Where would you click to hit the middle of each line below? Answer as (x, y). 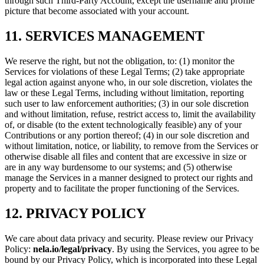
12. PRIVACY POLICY (75, 214)
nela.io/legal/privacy (72, 249)
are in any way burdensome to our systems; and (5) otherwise (118, 167)
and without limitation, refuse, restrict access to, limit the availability (130, 114)
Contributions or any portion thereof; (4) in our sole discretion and (127, 136)
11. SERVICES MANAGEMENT (105, 36)
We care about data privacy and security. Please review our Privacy (129, 239)
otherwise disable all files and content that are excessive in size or (126, 157)
